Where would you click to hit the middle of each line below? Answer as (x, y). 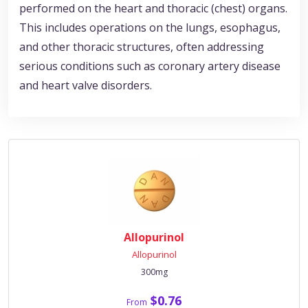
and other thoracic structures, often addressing (142, 47)
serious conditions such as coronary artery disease (150, 66)
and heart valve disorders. (86, 86)
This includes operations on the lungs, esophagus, (150, 28)
